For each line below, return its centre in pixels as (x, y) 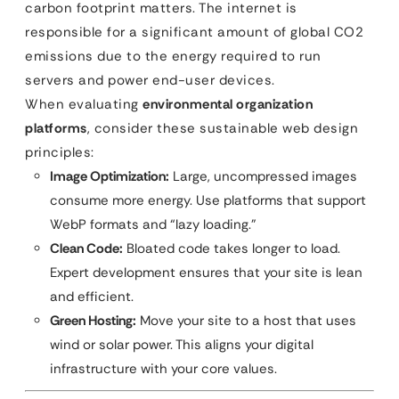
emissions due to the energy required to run (173, 56)
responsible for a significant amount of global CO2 (194, 32)
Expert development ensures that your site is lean (206, 273)
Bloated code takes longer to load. (232, 248)
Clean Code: (86, 248)
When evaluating (84, 104)
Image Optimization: (110, 176)
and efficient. (92, 297)
